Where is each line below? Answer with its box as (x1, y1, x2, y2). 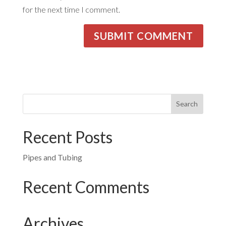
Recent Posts (22, 127, 112, 147)
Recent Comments (22, 177, 149, 197)
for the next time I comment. (22, 4, 120, 14)
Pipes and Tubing (22, 152, 82, 162)
